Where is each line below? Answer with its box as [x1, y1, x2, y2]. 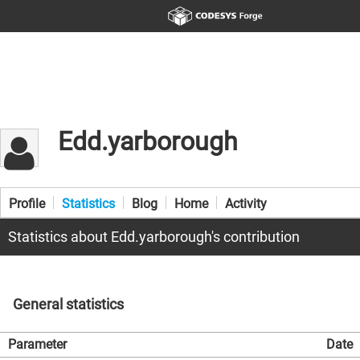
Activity [225, 196, 267, 211]
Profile [9, 196, 45, 211]
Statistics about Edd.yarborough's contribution [8, 228, 300, 245]
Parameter [8, 337, 67, 352]
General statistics [13, 296, 124, 313]
